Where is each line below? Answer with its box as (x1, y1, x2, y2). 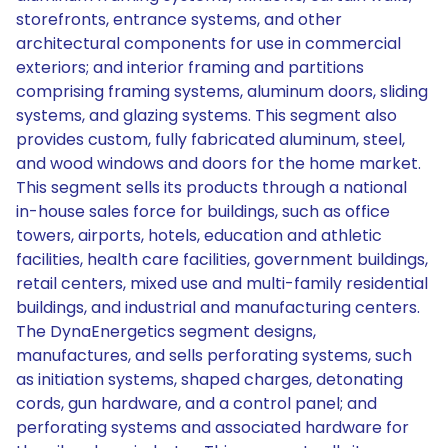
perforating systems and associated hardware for (16, 416, 409, 439)
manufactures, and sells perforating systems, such (16, 344, 412, 367)
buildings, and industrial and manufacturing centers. (16, 296, 420, 319)
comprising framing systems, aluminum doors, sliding (16, 80, 428, 103)
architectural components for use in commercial (16, 32, 401, 55)
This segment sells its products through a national (16, 176, 407, 199)
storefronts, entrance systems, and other (16, 8, 342, 31)
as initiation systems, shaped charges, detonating (16, 368, 403, 391)
